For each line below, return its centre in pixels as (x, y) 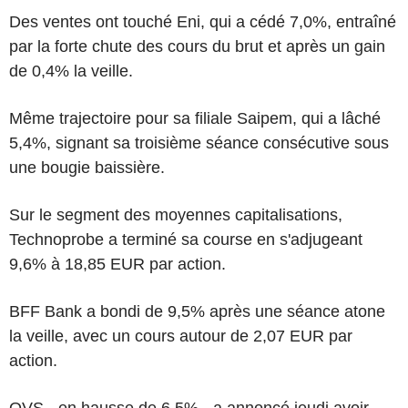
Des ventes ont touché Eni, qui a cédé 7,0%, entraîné (203, 22)
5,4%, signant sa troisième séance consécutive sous (199, 143)
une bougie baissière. (87, 168)
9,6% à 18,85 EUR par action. (117, 264)
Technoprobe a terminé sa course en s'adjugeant (186, 240)
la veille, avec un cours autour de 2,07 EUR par (181, 336)
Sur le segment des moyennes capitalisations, (176, 215)
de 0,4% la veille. (71, 71)
